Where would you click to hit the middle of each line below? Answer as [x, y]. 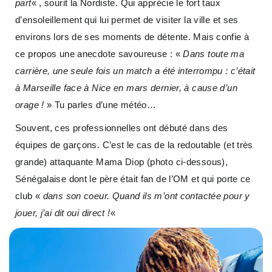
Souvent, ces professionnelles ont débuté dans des [122, 127]
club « [29, 195]
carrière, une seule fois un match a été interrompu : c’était [135, 70]
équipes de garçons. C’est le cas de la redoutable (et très [134, 144]
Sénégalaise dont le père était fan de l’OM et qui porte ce [133, 178]
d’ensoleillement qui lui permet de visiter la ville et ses [127, 19]
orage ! [30, 104]
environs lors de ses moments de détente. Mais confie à [132, 36]
